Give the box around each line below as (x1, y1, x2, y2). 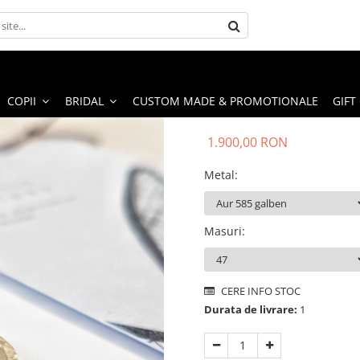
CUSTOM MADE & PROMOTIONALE (133, 92, 318, 108)
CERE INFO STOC (219, 283, 301, 298)
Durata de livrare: (204, 301, 297, 317)
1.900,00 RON (207, 133, 288, 151)
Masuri (204, 223, 242, 239)
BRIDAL (65, 92, 104, 108)
